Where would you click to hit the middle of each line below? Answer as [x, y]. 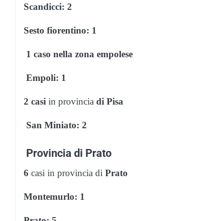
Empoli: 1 [46, 77]
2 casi [36, 101]
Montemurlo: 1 [54, 196]
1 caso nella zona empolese [79, 54]
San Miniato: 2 [56, 125]
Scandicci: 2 [48, 6]
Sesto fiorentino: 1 [60, 30]
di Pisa [109, 101]
